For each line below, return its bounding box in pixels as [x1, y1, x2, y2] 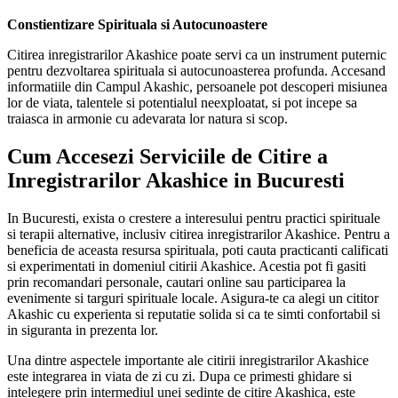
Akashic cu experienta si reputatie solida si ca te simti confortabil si [7, 306, 380, 322]
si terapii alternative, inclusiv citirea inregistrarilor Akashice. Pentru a [7, 226, 390, 242]
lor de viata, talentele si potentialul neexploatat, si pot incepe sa [7, 94, 357, 110]
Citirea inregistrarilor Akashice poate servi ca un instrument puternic [7, 46, 386, 62]
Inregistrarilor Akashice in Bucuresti [7, 168, 345, 192]
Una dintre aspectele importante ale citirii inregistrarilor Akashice [7, 352, 369, 368]
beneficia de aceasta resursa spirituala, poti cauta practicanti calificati [7, 242, 388, 258]
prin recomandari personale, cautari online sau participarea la [7, 274, 346, 290]
